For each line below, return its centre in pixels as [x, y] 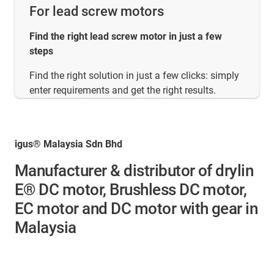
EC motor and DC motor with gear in [136, 209]
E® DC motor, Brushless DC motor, [131, 190]
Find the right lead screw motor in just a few [126, 37]
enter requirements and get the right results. [123, 91]
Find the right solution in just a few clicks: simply [134, 76]
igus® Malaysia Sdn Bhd [68, 144]
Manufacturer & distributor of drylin [134, 171]
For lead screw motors [97, 12]
